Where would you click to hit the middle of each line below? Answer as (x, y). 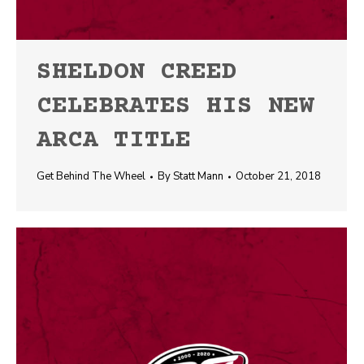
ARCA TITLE (114, 141)
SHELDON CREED (137, 73)
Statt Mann (198, 176)
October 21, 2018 (278, 176)
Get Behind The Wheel (91, 176)
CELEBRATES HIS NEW (175, 107)
